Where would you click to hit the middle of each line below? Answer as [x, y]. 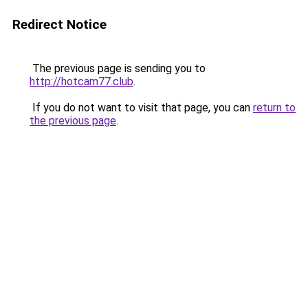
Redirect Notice [59, 24]
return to [274, 108]
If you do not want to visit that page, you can [141, 108]
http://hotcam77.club [81, 81]
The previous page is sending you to [118, 68]
